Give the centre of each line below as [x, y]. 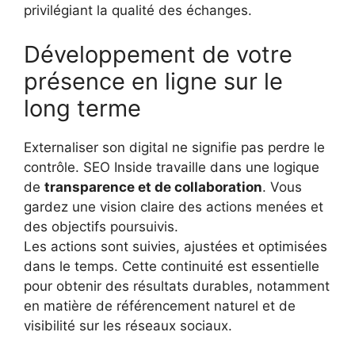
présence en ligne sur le [153, 81]
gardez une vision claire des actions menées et [174, 206]
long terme [82, 108]
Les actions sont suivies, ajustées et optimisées [176, 246]
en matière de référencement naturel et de [160, 305]
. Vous [282, 187]
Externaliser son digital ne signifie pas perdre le [174, 147]
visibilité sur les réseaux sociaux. [128, 325]
